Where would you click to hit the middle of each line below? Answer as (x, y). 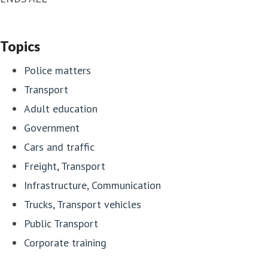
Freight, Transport (65, 166)
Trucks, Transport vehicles (83, 205)
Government (52, 128)
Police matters (57, 71)
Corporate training (65, 243)
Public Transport (61, 224)
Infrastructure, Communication (92, 185)
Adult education (61, 109)
